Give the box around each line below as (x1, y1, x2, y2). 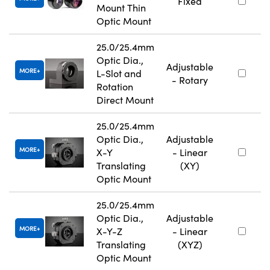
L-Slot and (96, 66, 142, 80)
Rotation (96, 80, 133, 93)
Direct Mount (96, 93, 154, 106)
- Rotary (172, 73, 208, 86)
